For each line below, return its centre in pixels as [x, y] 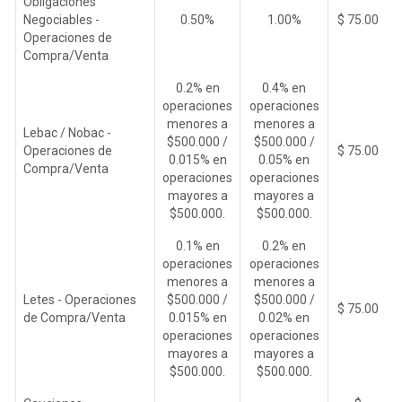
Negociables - [61, 19]
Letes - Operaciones [80, 299]
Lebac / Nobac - [67, 132]
